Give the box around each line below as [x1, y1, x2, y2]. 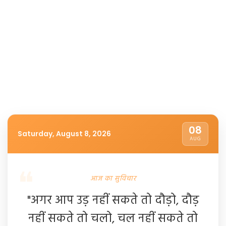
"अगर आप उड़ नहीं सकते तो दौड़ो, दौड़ [27, 191, 199, 210]
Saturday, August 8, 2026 [18, 128, 111, 139]
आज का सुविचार [90, 173, 136, 185]
